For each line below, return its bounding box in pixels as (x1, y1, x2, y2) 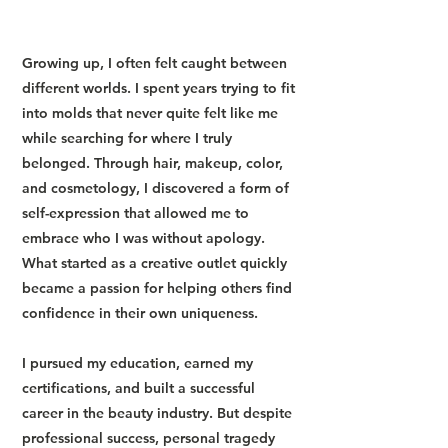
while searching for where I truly (22, 129, 232, 147)
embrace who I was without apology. (22, 229, 265, 247)
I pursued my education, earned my (22, 354, 253, 372)
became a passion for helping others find (22, 279, 292, 297)
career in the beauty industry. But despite (22, 404, 292, 422)
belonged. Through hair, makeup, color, (22, 154, 283, 172)
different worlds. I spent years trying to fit (22, 79, 295, 97)
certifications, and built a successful (22, 379, 255, 397)
